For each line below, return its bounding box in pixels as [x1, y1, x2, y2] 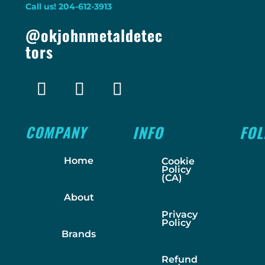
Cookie [161, 155, 195, 167]
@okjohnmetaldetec [25, 23, 163, 47]
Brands [62, 228, 96, 240]
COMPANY [25, 121, 86, 143]
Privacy [161, 208, 198, 220]
